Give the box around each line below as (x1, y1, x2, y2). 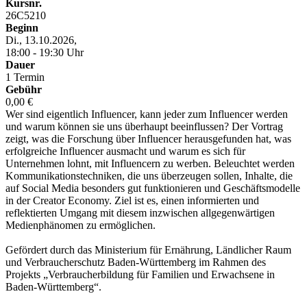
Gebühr (5, 83, 42, 95)
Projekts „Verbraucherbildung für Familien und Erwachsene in (5, 268, 275, 280)
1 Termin (5, 71, 45, 83)
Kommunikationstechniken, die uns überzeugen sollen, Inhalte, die (5, 169, 293, 182)
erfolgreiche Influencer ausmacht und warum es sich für (5, 145, 245, 157)
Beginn (5, 21, 38, 34)
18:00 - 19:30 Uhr (5, 46, 84, 58)
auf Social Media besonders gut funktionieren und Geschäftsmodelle (5, 182, 300, 194)
